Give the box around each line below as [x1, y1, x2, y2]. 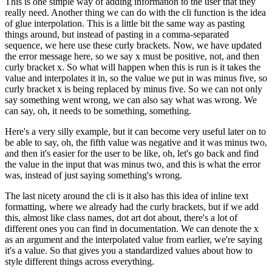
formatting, [5, 202, 47, 212]
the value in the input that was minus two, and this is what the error [5, 159, 260, 170]
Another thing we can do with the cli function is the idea [51, 7, 266, 18]
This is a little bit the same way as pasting [87, 18, 245, 29]
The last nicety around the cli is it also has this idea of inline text [5, 191, 248, 202]
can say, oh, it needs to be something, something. [5, 106, 191, 117]
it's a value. [5, 245, 47, 256]
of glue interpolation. [5, 18, 84, 29]
